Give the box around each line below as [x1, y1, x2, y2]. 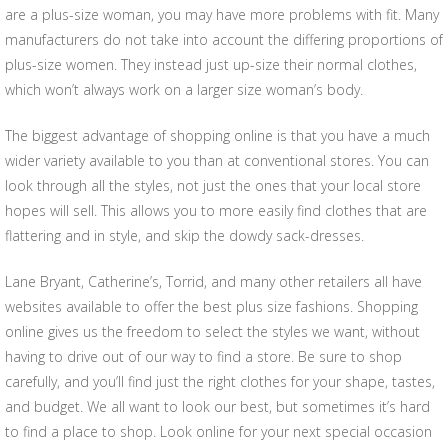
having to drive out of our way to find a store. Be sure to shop [5, 347, 402, 366]
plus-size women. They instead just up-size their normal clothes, [5, 55, 417, 74]
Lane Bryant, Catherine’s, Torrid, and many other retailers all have [5, 272, 422, 291]
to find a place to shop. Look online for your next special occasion [5, 422, 432, 441]
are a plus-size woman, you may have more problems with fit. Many [5, 5, 439, 24]
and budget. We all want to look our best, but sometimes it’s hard [5, 397, 430, 416]
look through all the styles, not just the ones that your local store [5, 176, 421, 195]
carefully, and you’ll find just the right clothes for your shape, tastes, [5, 372, 435, 391]
